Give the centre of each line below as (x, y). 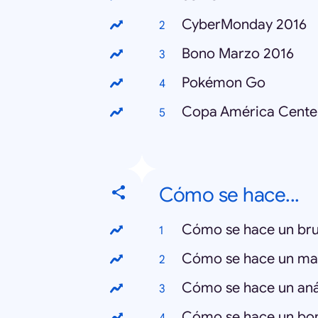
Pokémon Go (224, 83)
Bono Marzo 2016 (238, 54)
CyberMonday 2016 (244, 25)
